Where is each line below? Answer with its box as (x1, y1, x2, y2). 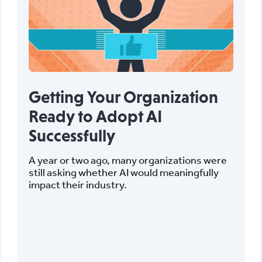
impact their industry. (28, 178, 127, 191)
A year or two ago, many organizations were (28, 153, 227, 166)
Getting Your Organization (28, 87, 218, 106)
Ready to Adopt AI (28, 106, 162, 126)
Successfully (28, 126, 115, 145)
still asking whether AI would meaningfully (28, 166, 219, 178)
